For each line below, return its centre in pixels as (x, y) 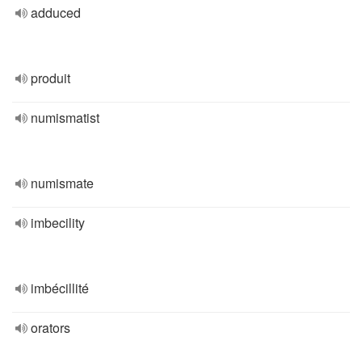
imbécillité (60, 288)
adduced (56, 13)
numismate (62, 183)
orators (51, 328)
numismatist (65, 118)
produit (51, 78)
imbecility (58, 223)
